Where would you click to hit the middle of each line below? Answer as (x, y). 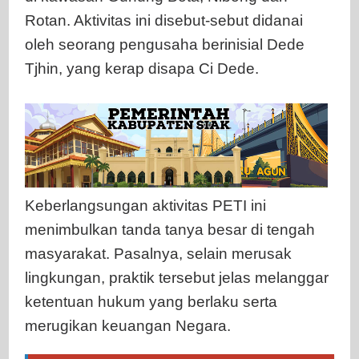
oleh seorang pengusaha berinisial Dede (165, 44)
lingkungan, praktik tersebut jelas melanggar (177, 277)
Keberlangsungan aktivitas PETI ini (145, 205)
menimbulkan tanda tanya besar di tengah (170, 229)
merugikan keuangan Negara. (128, 325)
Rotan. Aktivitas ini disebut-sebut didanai (164, 20)
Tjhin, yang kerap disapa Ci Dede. (142, 68)
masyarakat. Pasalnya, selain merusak (158, 253)
